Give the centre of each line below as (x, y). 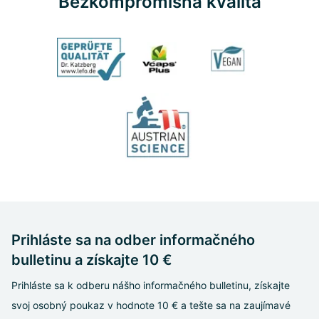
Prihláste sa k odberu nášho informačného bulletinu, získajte (151, 285)
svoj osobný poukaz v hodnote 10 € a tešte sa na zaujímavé (151, 305)
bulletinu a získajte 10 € (92, 260)
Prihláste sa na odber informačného (133, 240)
